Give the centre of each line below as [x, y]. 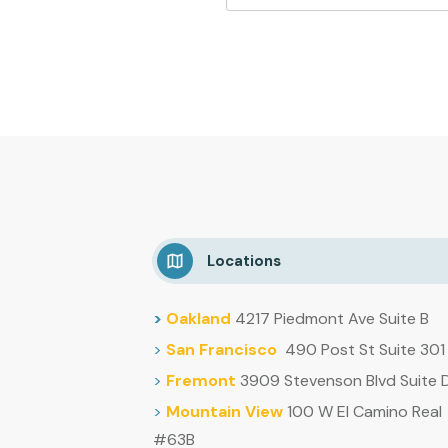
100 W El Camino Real [362, 411]
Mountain [203, 411]
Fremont [201, 380]
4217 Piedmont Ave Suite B [332, 318]
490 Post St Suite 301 [365, 349]
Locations [244, 260]
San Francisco [221, 349]
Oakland [198, 318]
